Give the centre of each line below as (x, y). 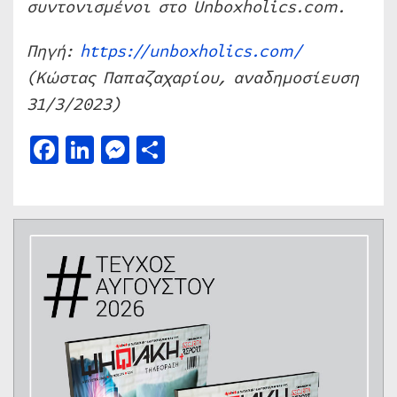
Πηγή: (53, 51)
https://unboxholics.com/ (191, 51)
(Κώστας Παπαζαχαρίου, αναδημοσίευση (193, 78)
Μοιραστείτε (250, 149)
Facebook (121, 149)
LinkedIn (155, 149)
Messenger (200, 149)
